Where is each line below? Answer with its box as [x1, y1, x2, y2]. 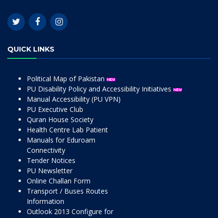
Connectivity [27, 145, 65, 155]
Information [27, 197, 64, 206]
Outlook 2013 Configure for [27, 207, 113, 216]
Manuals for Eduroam [27, 135, 95, 145]
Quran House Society [27, 115, 93, 124]
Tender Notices [27, 156, 75, 165]
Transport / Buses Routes [27, 186, 108, 196]
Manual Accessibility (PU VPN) [27, 94, 121, 104]
